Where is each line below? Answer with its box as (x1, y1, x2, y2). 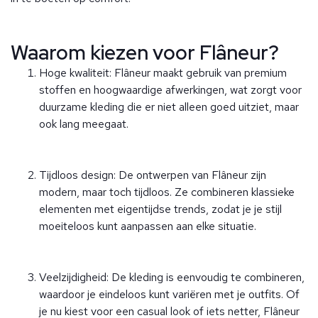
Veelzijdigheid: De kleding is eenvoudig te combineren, (39, 270, 305, 285)
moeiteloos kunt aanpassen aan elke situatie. (39, 219, 256, 234)
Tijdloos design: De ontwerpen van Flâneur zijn (39, 168, 266, 183)
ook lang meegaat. (39, 116, 128, 132)
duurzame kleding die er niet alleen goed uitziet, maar (39, 99, 299, 115)
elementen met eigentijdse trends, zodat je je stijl (39, 202, 282, 217)
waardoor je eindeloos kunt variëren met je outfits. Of (39, 287, 300, 302)
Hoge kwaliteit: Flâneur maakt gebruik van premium (39, 65, 287, 81)
